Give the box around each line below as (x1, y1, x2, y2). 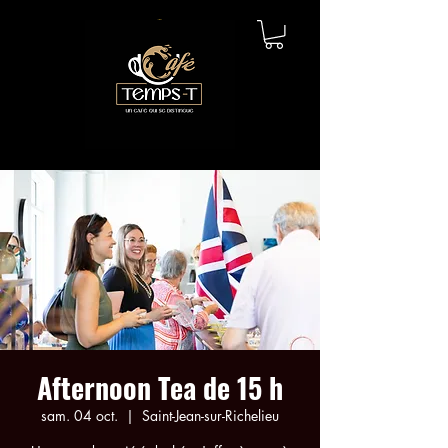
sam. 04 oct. (41, 405, 118, 425)
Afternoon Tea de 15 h (37, 366, 283, 408)
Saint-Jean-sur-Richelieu (142, 405, 279, 425)
